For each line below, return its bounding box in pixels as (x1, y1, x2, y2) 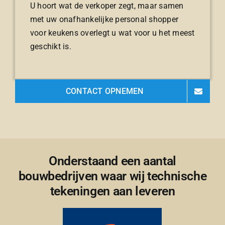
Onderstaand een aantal (49, 154, 176, 169)
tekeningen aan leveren (50, 184, 175, 199)
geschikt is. (30, 42, 71, 52)
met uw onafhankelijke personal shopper (30, 15, 179, 25)
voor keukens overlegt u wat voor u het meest (30, 28, 195, 38)
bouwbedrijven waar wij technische (18, 169, 207, 184)
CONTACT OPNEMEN (65, 86, 144, 96)
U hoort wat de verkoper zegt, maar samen (30, 1, 184, 11)
